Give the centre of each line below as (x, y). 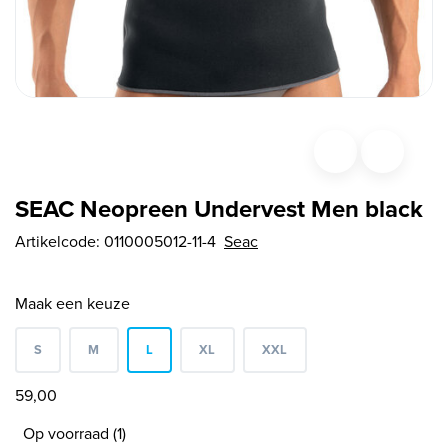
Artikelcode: (59, 241)
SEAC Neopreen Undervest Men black (219, 208)
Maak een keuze (72, 303)
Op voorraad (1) (74, 433)
